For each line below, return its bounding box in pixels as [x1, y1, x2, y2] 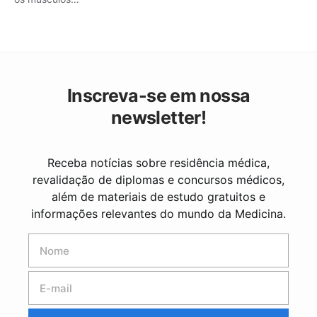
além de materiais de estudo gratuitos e [52, 190, 265, 204]
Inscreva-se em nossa [67, 85, 250, 106]
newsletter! [110, 107, 207, 128]
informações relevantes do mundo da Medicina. [31, 207, 286, 221]
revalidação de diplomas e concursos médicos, [33, 173, 284, 187]
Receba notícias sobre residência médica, [47, 156, 270, 170]
